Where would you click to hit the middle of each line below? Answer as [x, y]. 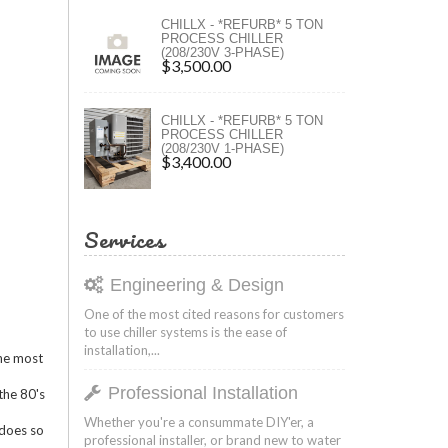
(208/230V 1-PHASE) [222, 149]
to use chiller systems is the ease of [185, 331]
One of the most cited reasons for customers [213, 313]
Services [124, 239]
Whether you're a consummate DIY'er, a [198, 421]
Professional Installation [202, 392]
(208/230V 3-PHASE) [222, 52]
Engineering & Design [196, 284]
